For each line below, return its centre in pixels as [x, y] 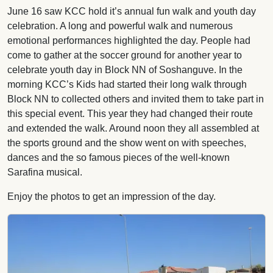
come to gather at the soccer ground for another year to [125, 55]
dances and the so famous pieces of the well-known [119, 157]
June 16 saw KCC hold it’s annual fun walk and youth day [132, 11]
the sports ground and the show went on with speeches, [127, 143]
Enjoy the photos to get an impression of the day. [112, 196]
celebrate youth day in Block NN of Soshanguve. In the [125, 69]
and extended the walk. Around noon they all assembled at [133, 128]
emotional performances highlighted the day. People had [129, 40]
